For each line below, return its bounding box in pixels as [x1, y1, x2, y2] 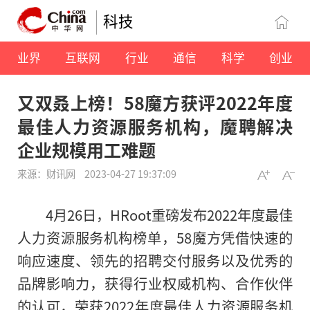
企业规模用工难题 [17, 137, 156, 163]
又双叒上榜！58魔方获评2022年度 [17, 90, 293, 116]
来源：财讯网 [17, 166, 77, 181]
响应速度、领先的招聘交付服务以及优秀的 [17, 250, 293, 271]
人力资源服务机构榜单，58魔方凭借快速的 [17, 227, 293, 248]
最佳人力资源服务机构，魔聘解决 [17, 113, 293, 139]
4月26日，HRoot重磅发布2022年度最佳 [45, 204, 293, 226]
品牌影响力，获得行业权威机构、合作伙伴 [17, 273, 293, 294]
